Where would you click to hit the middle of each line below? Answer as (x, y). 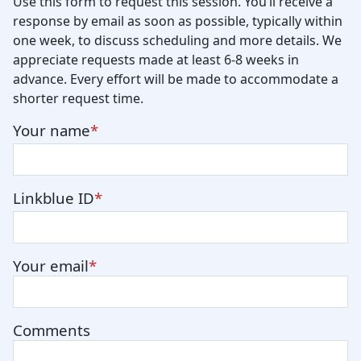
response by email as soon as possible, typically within (178, 21)
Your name (52, 131)
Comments (52, 330)
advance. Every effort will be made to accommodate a (176, 79)
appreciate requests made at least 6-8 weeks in (156, 60)
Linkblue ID (54, 198)
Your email (51, 266)
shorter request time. (78, 99)
